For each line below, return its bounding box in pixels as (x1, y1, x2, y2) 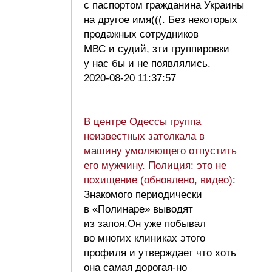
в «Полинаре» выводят (84, 203, 193, 216)
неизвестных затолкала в (84, 131, 205, 143)
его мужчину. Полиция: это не (84, 160, 226, 172)
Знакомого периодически (84, 189, 202, 201)
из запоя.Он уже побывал (84, 218, 206, 230)
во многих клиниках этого (84, 233, 205, 245)
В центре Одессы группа (84, 116, 201, 128)
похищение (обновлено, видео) (84, 174, 233, 186)
